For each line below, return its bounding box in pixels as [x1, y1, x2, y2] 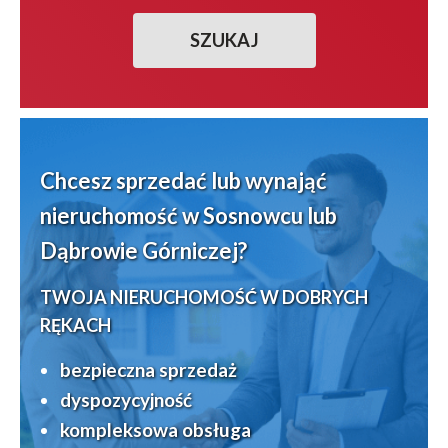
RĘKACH [40, 313, 111, 336]
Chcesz [40, 166, 116, 194]
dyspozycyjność [60, 387, 192, 411]
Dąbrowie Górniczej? [40, 236, 247, 264]
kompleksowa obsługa [60, 417, 251, 441]
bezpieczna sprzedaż [60, 357, 237, 381]
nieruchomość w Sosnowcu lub [40, 201, 337, 229]
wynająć [245, 166, 327, 194]
